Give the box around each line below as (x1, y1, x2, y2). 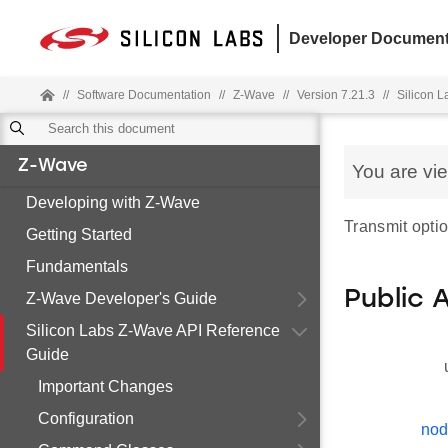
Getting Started (26, 226, 132, 243)
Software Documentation (77, 88, 211, 102)
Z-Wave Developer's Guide (26, 290, 217, 307)
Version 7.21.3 (297, 88, 375, 102)
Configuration (38, 410, 134, 427)
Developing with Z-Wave (26, 194, 200, 211)
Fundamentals (26, 258, 128, 275)
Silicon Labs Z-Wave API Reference (26, 322, 280, 339)
